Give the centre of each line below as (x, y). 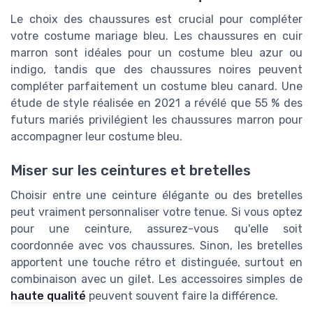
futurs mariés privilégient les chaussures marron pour (156, 119)
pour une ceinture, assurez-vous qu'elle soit (156, 228)
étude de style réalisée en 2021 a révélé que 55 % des (156, 103)
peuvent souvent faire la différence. (182, 296)
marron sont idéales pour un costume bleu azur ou (156, 52)
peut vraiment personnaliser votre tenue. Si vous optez (156, 212)
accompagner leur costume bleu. (96, 136)
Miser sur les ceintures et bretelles (131, 170)
